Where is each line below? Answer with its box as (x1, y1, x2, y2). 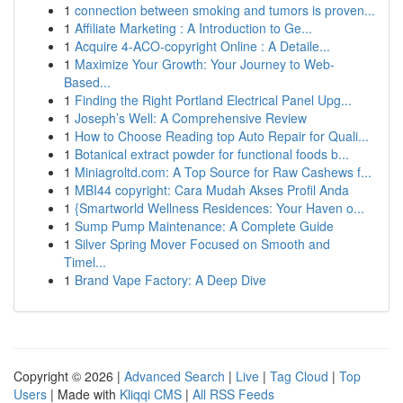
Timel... (64, 253, 106, 271)
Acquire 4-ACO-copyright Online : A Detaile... (75, 37, 330, 55)
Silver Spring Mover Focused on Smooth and (75, 235, 330, 253)
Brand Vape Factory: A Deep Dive (75, 271, 266, 289)
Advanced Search (124, 367, 225, 385)
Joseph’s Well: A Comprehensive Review (75, 109, 307, 127)
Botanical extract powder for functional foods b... (75, 145, 349, 163)
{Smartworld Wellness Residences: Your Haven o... (75, 199, 364, 217)
